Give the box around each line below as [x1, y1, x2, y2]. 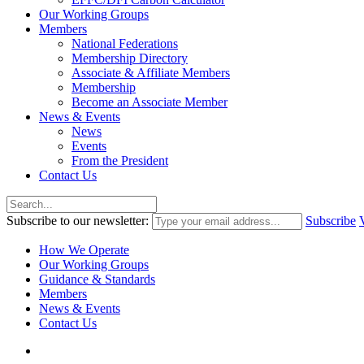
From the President [71, 153, 168, 167]
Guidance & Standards [39, 271, 155, 286]
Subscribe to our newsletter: [6, 213, 149, 227]
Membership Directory [71, 50, 188, 65]
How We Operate [39, 242, 129, 257]
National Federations [71, 36, 178, 50]
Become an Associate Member [71, 94, 227, 109]
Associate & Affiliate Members [71, 65, 230, 80]
